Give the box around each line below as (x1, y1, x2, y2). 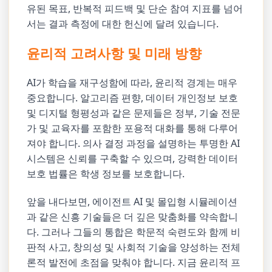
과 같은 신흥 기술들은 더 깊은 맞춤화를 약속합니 (27, 210, 239, 224)
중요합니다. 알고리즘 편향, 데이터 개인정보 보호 (27, 90, 239, 104)
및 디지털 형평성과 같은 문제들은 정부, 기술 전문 (27, 106, 241, 120)
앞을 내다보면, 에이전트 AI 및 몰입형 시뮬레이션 (27, 195, 238, 209)
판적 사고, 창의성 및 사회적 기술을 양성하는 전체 (27, 240, 241, 254)
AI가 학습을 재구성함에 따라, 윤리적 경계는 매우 (27, 75, 238, 89)
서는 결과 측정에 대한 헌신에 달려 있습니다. (27, 17, 219, 31)
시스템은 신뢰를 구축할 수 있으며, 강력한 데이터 (27, 151, 239, 165)
